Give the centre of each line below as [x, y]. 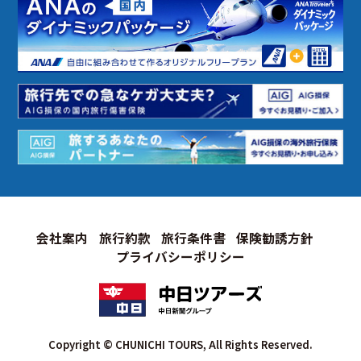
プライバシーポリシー [180, 256]
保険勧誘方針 [275, 238]
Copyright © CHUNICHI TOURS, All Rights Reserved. [180, 344]
